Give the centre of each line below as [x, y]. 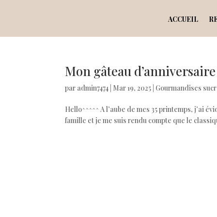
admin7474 [93, 88]
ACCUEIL [183, 19]
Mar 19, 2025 [132, 88]
